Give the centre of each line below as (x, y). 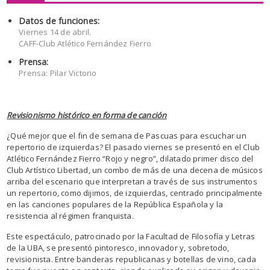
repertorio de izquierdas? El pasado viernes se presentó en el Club (133, 147)
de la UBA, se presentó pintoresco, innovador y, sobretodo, (118, 248)
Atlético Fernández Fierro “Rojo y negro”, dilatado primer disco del (130, 159)
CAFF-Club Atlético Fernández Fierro (85, 43)
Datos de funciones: (59, 21)
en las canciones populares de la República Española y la (115, 204)
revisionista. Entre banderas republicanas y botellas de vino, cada (132, 259)
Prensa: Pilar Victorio (58, 73)
